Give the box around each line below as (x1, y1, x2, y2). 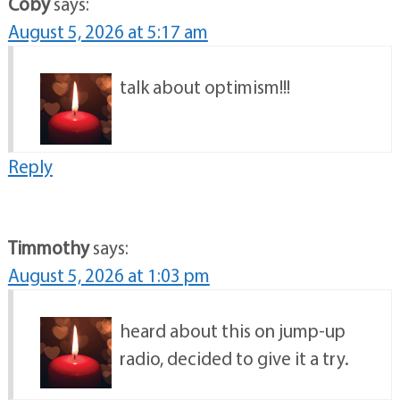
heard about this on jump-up (119, 319, 346, 343)
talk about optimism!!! (119, 75, 290, 99)
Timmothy (7, 236, 89, 260)
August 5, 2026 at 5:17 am (7, 20, 208, 44)
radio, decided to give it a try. (119, 346, 349, 371)
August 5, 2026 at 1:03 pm (7, 263, 210, 287)
